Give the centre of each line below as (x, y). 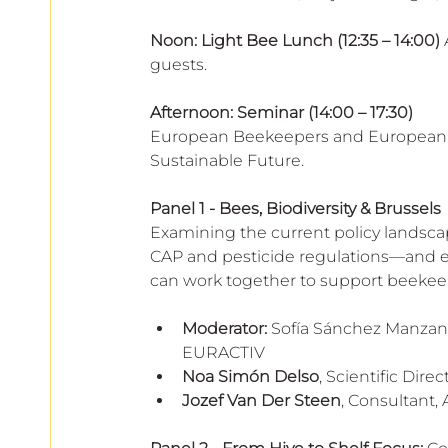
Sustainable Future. (227, 160)
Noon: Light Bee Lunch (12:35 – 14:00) (295, 40)
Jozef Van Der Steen (261, 400)
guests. (178, 64)
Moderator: (224, 328)
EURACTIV (225, 352)
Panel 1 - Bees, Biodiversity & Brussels (297, 208)
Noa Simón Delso (250, 376)
